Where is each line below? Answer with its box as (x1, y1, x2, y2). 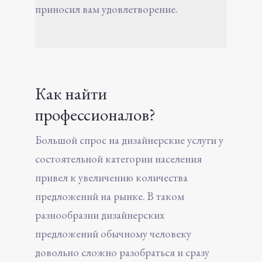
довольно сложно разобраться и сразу (35, 244, 209, 260)
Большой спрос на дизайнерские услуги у (35, 132, 223, 147)
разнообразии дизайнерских (35, 207, 164, 222)
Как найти (35, 82, 107, 105)
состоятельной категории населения (35, 151, 202, 166)
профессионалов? (35, 103, 156, 126)
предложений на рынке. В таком (35, 188, 184, 204)
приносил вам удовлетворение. (35, 1, 178, 16)
